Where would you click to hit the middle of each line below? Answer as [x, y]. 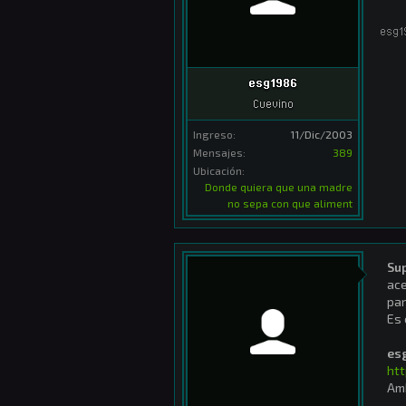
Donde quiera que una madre [279, 186]
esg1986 [273, 82]
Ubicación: [219, 170]
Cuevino [273, 103]
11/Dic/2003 [321, 134]
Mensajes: [219, 152]
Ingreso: [214, 134]
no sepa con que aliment [290, 203]
